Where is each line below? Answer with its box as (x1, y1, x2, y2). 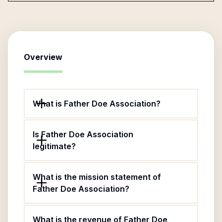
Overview (24, 52, 62, 62)
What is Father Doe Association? (33, 99, 161, 109)
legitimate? (33, 141, 76, 151)
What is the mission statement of (33, 172, 161, 182)
